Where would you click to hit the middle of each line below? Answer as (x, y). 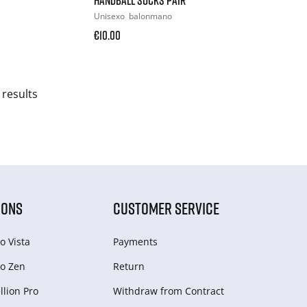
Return (129, 266)
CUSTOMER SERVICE (167, 208)
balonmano (151, 16)
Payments (136, 241)
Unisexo (111, 16)
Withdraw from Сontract (169, 291)
